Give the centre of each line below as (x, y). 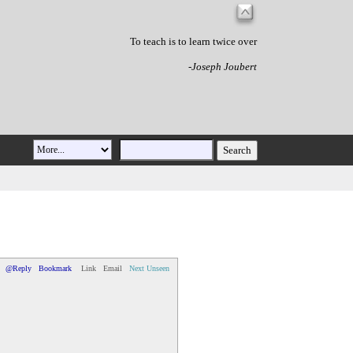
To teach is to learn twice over (193, 42)
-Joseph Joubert (223, 67)
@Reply (19, 268)
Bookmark (55, 268)
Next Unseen (149, 268)
